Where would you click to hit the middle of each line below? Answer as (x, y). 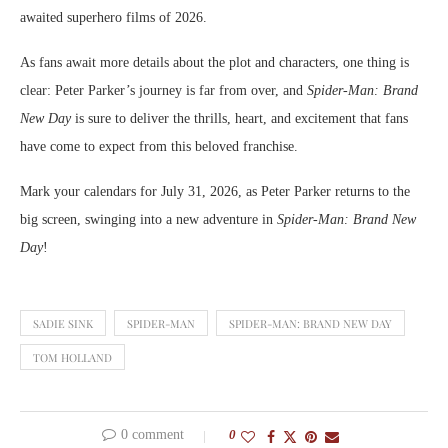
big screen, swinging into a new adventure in (148, 220)
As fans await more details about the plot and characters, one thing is (214, 63)
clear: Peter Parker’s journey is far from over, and (163, 91)
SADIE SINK (63, 324)
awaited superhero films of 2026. (113, 18)
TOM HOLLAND (72, 358)
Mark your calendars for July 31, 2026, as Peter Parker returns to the (215, 192)
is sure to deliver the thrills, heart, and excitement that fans (239, 119)
